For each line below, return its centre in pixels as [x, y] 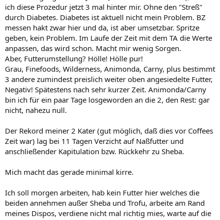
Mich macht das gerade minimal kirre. [69, 172]
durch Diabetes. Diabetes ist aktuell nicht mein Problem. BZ [105, 17]
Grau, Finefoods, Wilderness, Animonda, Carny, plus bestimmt [110, 69]
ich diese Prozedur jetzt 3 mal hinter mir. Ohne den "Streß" [104, 7]
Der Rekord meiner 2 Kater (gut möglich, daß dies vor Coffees [109, 131]
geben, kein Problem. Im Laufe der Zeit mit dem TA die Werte [109, 38]
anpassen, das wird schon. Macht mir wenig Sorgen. [93, 48]
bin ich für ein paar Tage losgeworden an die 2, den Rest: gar [107, 100]
